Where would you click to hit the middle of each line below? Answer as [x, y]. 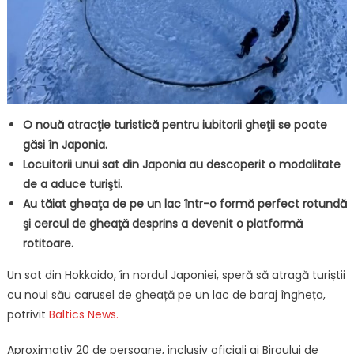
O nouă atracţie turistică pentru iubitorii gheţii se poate [175, 124]
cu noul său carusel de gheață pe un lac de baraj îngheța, [166, 294]
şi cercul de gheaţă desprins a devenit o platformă [162, 223]
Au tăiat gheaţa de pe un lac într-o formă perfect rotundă [185, 203]
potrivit [28, 314]
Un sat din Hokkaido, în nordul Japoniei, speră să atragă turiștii [176, 275]
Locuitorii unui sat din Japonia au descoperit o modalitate [181, 164]
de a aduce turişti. [72, 184]
